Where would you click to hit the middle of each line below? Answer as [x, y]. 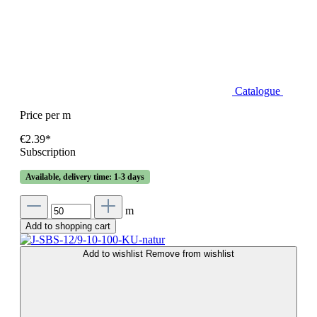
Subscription [48, 152]
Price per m [45, 115]
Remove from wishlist [190, 254]
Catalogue [259, 91]
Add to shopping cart [68, 226]
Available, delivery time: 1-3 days [85, 177]
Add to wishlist [114, 254]
